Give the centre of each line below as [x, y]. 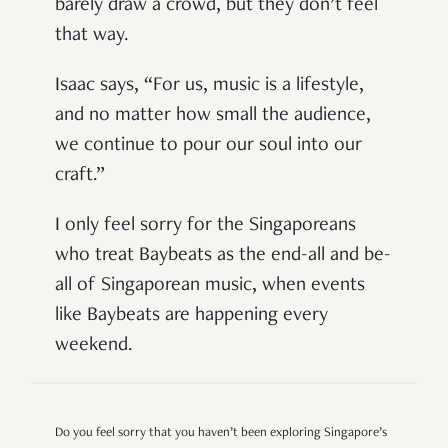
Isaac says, [99, 86]
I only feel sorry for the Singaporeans [205, 226]
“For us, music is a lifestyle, [254, 86]
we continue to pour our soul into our [208, 146]
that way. [92, 36]
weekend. [94, 346]
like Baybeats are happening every [191, 316]
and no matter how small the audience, [213, 116]
